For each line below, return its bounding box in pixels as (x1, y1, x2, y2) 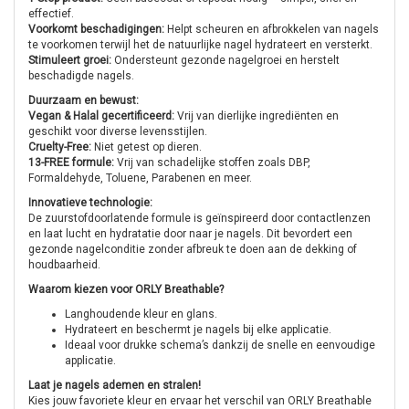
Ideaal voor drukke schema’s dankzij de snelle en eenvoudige (65, 339, 375, 351)
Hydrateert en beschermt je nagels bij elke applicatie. (65, 323, 331, 336)
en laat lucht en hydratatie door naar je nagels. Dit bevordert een (28, 227, 352, 240)
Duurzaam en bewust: (28, 94, 139, 107)
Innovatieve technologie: (28, 196, 152, 209)
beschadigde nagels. (28, 69, 134, 82)
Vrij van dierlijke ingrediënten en (174, 110, 339, 122)
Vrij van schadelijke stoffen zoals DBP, (114, 156, 310, 169)
